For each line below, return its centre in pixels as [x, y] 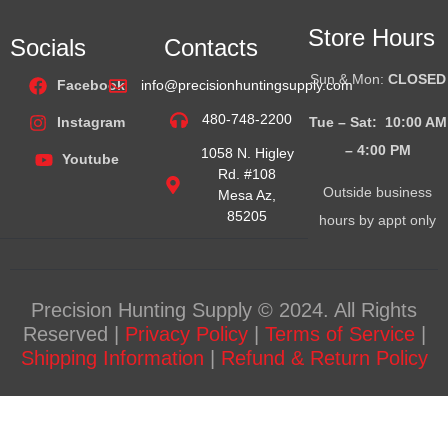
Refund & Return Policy [324, 357]
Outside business [378, 192]
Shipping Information [112, 357]
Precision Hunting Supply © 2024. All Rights [224, 309]
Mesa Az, [247, 195]
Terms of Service [339, 333]
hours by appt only [378, 220]
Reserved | [73, 333]
